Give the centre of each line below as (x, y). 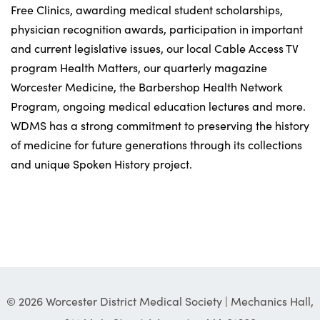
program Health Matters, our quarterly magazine (139, 67)
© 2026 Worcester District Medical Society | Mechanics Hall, (160, 301)
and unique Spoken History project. (101, 164)
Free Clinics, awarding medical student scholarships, (147, 9)
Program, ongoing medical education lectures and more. (158, 106)
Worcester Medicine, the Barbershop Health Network (147, 86)
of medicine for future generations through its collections (156, 144)
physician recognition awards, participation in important (157, 29)
